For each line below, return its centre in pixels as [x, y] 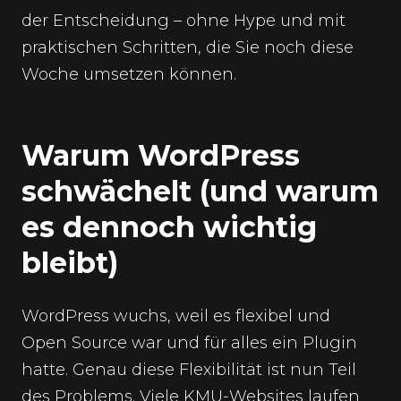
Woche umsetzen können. [129, 74]
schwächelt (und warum [200, 191]
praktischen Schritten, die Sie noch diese [188, 47]
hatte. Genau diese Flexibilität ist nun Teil [189, 370]
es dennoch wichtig [169, 227]
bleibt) [70, 263]
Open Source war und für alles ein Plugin [189, 343]
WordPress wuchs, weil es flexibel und [176, 316]
